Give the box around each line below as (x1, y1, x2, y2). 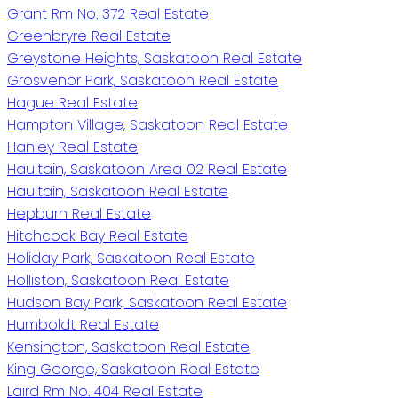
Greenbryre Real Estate (7, 26, 171, 47)
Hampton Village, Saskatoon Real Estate (7, 115, 288, 136)
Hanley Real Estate (7, 137, 138, 158)
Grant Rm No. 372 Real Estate (7, 4, 209, 25)
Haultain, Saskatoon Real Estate (7, 181, 228, 203)
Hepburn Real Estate (7, 203, 151, 225)
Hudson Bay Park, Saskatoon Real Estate (7, 292, 287, 314)
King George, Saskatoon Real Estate (7, 359, 259, 380)
